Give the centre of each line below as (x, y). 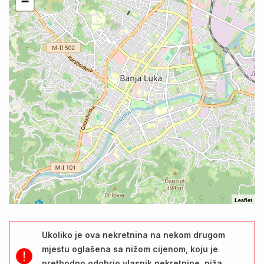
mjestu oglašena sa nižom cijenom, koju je (130, 249)
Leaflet (243, 200)
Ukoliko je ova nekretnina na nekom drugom (133, 235)
